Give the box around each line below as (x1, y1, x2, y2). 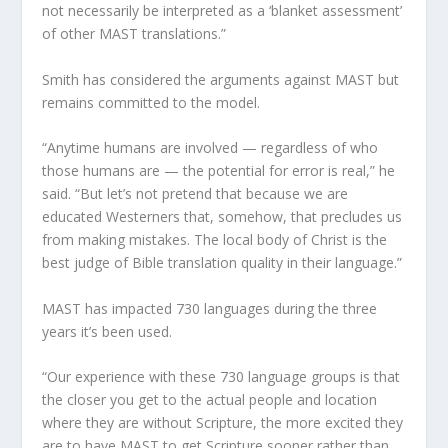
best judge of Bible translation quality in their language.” (42, 253, 403, 273)
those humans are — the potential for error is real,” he (42, 161, 396, 181)
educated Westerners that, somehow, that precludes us (42, 207, 403, 227)
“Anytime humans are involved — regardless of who (42, 138, 379, 158)
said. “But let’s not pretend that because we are (42, 184, 349, 204)
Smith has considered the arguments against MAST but (42, 69, 400, 89)
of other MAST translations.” (42, 24, 227, 44)
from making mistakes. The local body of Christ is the (42, 230, 388, 250)
